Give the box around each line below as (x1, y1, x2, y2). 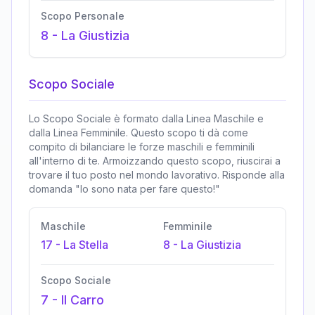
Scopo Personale (41, 10, 124, 22)
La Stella (63, 238, 108, 252)
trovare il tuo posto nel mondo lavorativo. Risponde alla (29, 169, 285, 181)
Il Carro (61, 292, 104, 308)
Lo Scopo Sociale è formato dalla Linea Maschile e (29, 112, 264, 125)
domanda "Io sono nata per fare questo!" (29, 183, 220, 195)
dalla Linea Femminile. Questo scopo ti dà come (29, 127, 248, 139)
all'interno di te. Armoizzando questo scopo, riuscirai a (29, 155, 281, 167)
